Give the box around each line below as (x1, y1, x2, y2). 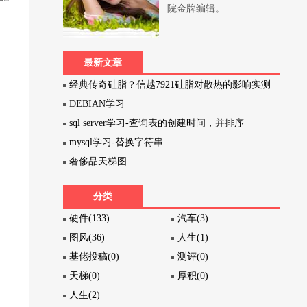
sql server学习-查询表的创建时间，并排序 (69, 118, 245, 128)
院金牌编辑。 (167, 3, 225, 14)
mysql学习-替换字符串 (69, 137, 164, 147)
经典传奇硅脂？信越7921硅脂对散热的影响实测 (69, 79, 271, 90)
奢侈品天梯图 (69, 156, 127, 167)
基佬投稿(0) (69, 251, 120, 262)
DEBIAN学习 (69, 99, 125, 109)
